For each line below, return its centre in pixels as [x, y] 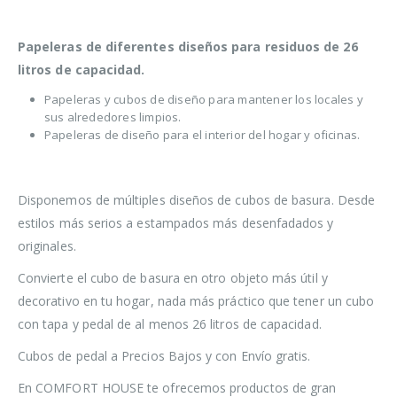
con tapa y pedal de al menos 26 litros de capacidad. [170, 324]
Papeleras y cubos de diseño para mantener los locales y [203, 100]
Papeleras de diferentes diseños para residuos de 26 [188, 47]
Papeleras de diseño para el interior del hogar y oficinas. [202, 135]
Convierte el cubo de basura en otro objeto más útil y [173, 278]
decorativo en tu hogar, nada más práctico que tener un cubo [196, 301]
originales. [47, 246]
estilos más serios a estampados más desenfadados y [176, 223]
